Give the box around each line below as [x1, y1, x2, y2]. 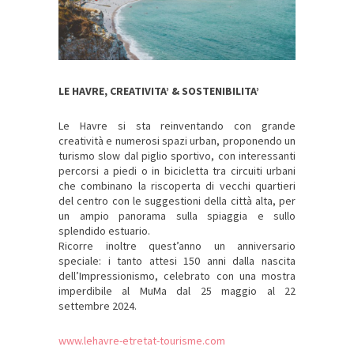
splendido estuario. [58, 224, 150, 239]
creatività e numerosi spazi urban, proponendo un [58, 134, 296, 149]
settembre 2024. [58, 299, 137, 314]
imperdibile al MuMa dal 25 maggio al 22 [58, 284, 296, 299]
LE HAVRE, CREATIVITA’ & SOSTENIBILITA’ [58, 84, 259, 99]
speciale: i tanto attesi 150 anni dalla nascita [58, 254, 296, 269]
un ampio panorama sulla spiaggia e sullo [58, 209, 296, 224]
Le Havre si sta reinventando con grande [58, 119, 296, 134]
